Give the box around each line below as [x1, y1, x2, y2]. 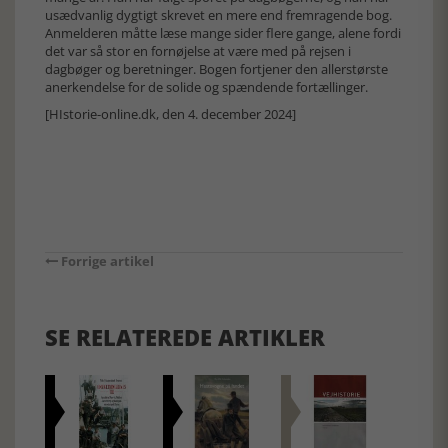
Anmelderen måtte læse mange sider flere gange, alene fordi [45, 23, 401, 42]
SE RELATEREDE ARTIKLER [45, 321, 325, 352]
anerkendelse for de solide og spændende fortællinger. [45, 77, 368, 96]
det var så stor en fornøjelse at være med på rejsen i [45, 41, 351, 60]
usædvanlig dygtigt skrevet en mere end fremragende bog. [45, 5, 392, 24]
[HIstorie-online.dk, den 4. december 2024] [45, 104, 296, 123]
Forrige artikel [58, 251, 154, 270]
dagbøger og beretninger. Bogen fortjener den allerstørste [45, 59, 388, 78]
